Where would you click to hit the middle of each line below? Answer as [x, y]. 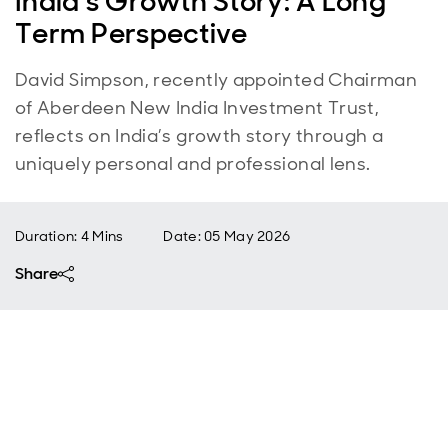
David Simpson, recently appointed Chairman [216, 80]
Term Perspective [131, 33]
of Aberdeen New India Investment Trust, [197, 108]
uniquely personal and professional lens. [193, 164]
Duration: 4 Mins [69, 236]
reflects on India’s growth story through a [199, 136]
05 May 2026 [247, 236]
